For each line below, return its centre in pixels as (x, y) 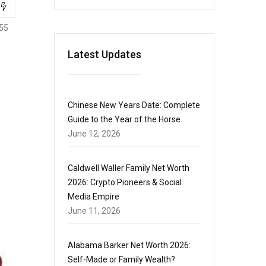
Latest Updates (104, 54)
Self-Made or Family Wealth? (121, 259)
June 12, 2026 (94, 134)
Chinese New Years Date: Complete (134, 105)
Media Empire (94, 197)
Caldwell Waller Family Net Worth (129, 168)
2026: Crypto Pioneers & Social (125, 182)
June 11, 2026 (94, 211)
